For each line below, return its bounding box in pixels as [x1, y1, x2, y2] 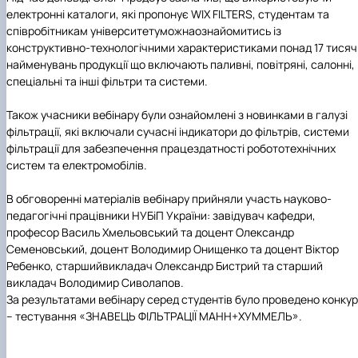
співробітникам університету [6, 22, 160, 38]
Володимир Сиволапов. [59, 274, 184, 290]
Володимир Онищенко [131, 241, 248, 257]
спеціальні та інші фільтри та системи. [6, 73, 208, 89]
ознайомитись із [195, 22, 281, 38]
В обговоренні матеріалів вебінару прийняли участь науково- [6, 190, 332, 206]
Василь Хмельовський [62, 224, 181, 240]
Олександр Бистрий [153, 257, 262, 273]
